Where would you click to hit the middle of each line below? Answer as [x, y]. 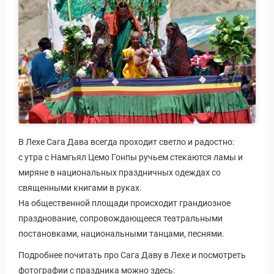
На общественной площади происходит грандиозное [124, 203]
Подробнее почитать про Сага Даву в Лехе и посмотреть [132, 255]
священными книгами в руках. [80, 187]
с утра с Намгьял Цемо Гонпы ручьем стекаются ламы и [131, 157]
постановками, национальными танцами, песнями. [121, 233]
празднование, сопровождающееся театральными [120, 218]
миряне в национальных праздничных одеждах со [120, 172]
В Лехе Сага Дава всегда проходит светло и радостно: [126, 142]
